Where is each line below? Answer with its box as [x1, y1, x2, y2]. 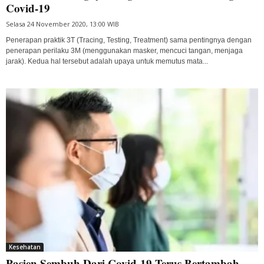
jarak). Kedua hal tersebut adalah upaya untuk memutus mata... [6, 57, 208, 65]
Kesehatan [9, 242, 41, 251]
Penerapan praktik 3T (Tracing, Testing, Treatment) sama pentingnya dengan [6, 35, 252, 44]
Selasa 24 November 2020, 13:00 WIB [6, 19, 119, 28]
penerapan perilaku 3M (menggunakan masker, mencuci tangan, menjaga [6, 46, 243, 55]
